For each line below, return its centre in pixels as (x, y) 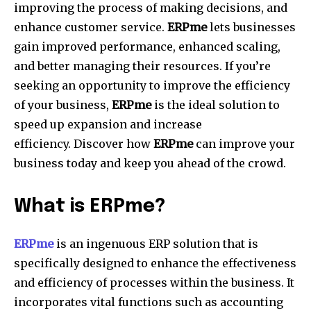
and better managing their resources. (118, 66)
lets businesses (251, 27)
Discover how (114, 144)
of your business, (63, 105)
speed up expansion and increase (108, 125)
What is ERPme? (90, 207)
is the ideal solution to (216, 105)
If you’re (248, 66)
